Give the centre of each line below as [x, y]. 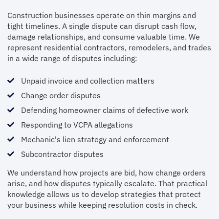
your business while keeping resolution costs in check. [102, 205]
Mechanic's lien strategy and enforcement [95, 139]
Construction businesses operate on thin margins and [102, 15]
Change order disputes [61, 95]
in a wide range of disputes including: [72, 58]
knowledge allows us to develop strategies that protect [104, 194]
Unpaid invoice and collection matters [88, 81]
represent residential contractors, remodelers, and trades [109, 47]
